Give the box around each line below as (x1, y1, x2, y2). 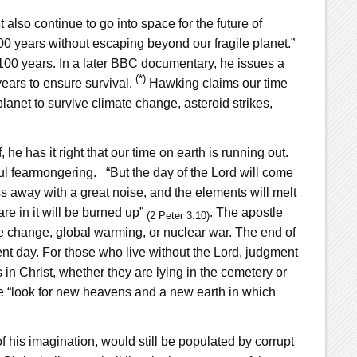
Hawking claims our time (145, 76, 288, 90)
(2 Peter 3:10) (146, 209, 210, 222)
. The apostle (209, 205, 283, 219)
